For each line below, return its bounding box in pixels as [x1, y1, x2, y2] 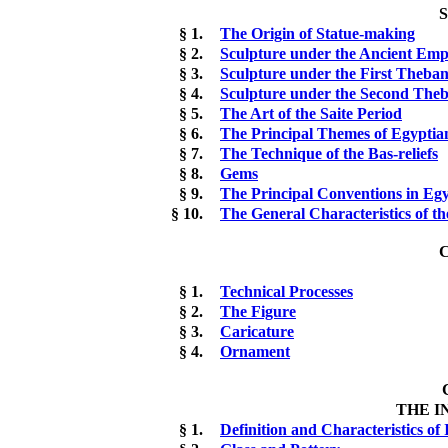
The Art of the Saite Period [220, 104, 402, 122]
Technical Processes [220, 282, 353, 300]
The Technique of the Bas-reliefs [220, 144, 438, 162]
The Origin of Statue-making [220, 24, 415, 42]
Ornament [220, 342, 290, 360]
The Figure [220, 302, 296, 320]
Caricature [220, 322, 294, 340]
